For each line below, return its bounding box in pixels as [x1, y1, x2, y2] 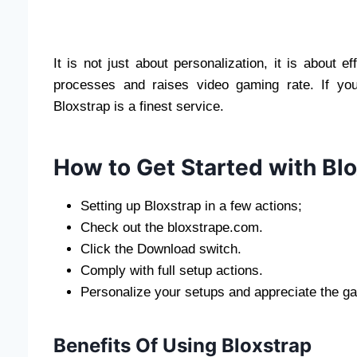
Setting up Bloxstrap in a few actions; [80, 198, 302, 214]
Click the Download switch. [80, 241, 245, 257]
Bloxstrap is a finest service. [53, 98, 224, 114]
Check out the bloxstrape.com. [80, 219, 263, 235]
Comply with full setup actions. [80, 262, 263, 278]
